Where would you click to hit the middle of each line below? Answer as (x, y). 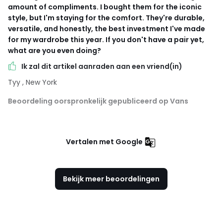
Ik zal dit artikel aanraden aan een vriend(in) (102, 67)
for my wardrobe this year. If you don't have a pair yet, (106, 40)
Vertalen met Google (104, 142)
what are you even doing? (55, 51)
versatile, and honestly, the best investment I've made (107, 29)
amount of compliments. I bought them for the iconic (105, 7)
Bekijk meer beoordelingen (111, 179)
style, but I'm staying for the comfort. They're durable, (106, 18)
